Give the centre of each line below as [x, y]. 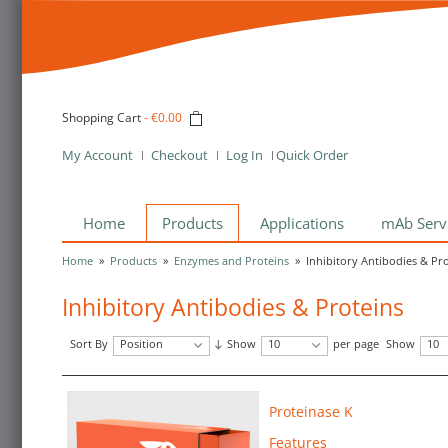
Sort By [89, 343]
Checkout [179, 155]
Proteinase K [311, 411]
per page [356, 343]
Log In [244, 155]
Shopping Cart [101, 117]
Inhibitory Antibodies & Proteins [233, 307]
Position [141, 343]
